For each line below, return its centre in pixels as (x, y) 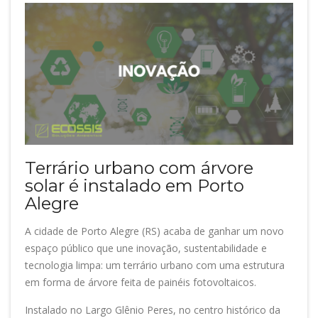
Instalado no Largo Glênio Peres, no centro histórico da (153, 309)
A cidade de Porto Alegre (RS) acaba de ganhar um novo (154, 231)
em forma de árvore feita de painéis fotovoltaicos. (141, 282)
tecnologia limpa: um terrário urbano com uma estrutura (155, 265)
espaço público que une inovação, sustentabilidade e (146, 248)
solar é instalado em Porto (135, 185)
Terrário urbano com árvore (139, 168)
